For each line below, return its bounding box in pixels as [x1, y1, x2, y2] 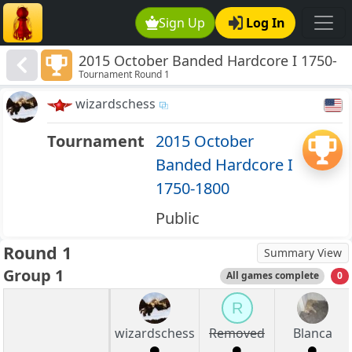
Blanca [292, 324, 332, 343]
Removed [209, 324, 265, 343]
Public [155, 207, 200, 229]
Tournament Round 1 [79, 68, 170, 82]
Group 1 [3, 265, 64, 287]
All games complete [225, 269, 319, 283]
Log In [246, 14, 285, 31]
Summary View [264, 245, 342, 261]
